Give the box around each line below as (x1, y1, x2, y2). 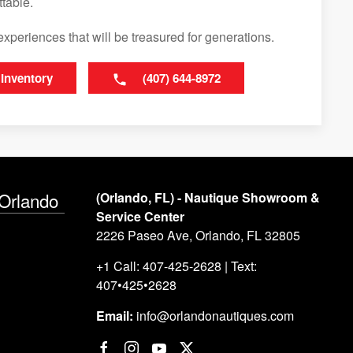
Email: (96, 307, 133, 325)
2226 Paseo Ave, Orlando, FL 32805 (96, 226, 300, 244)
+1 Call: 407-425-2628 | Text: (96, 257, 257, 275)
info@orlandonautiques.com (136, 307, 294, 325)
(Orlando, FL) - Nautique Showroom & (96, 188, 320, 206)
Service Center (96, 207, 184, 225)
